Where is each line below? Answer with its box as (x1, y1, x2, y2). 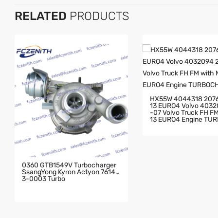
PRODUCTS (67, 9, 129, 23)
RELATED (15, 9, 67, 23)
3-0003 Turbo (21, 175, 65, 183)
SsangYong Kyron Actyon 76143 (21, 168, 119, 177)
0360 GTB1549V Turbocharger (21, 161, 116, 170)
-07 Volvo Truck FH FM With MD (149, 108, 210, 117)
